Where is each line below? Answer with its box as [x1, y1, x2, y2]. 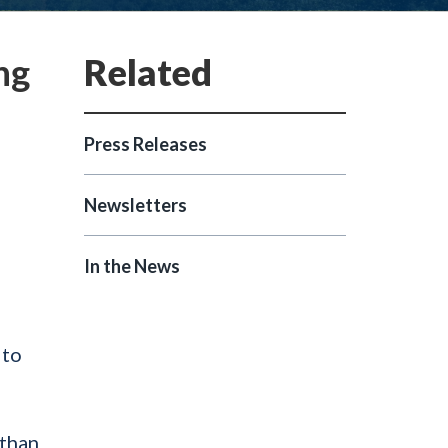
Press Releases [83, 133, 207, 155]
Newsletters [83, 194, 187, 216]
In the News [83, 255, 180, 277]
